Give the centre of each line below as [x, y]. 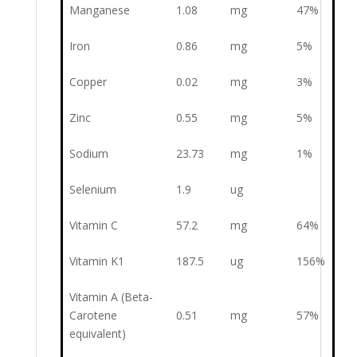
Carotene [93, 316]
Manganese [100, 10]
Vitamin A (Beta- [111, 297]
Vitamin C [94, 226]
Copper [88, 82]
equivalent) [98, 334]
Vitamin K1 [97, 261]
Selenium [93, 190]
